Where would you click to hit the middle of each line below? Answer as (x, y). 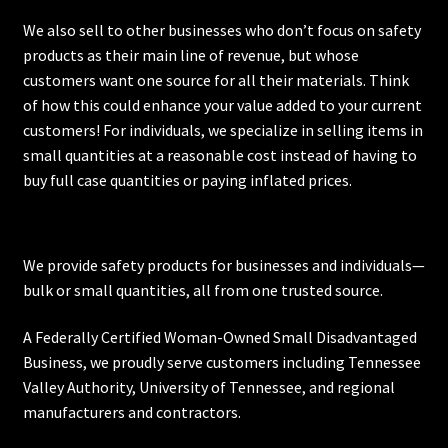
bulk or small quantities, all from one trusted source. (202, 289)
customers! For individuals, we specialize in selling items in (222, 130)
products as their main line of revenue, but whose (190, 55)
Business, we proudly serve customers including (185, 362)
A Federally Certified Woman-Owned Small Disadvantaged (219, 337)
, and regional (348, 387)
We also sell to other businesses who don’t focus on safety (221, 30)
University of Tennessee (220, 387)
